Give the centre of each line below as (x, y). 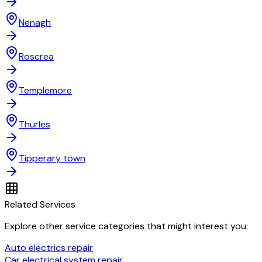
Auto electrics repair (49, 248)
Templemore (45, 91)
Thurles (35, 125)
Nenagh (35, 23)
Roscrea (36, 57)
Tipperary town (52, 158)
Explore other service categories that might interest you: (126, 226)
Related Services (40, 205)
